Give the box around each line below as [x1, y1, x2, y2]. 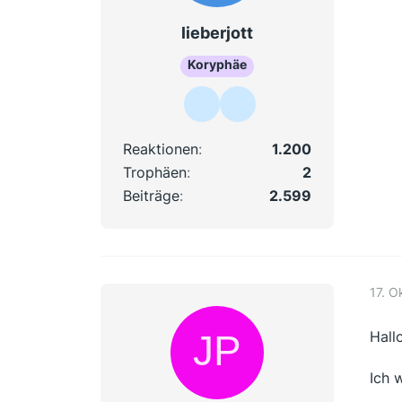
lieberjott [181, 22, 253, 42]
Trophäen [123, 163, 187, 182]
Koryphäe [188, 57, 247, 73]
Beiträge [123, 187, 179, 205]
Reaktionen [123, 140, 198, 159]
